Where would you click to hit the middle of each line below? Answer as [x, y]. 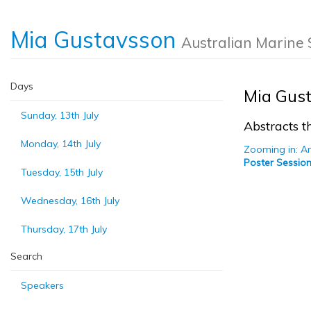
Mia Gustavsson [96, 40]
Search [26, 256]
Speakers [42, 285]
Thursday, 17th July [64, 229]
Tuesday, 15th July [62, 172]
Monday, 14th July [61, 144]
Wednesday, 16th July [70, 201]
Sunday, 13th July [60, 115]
